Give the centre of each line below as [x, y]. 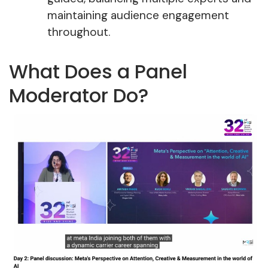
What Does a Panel [98, 72]
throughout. [79, 32]
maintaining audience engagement [138, 16]
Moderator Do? [79, 96]
